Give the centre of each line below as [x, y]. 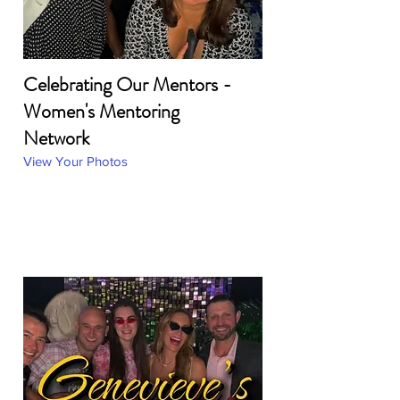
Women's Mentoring [101, 111]
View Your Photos [75, 161]
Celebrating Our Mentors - [128, 84]
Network [56, 138]
